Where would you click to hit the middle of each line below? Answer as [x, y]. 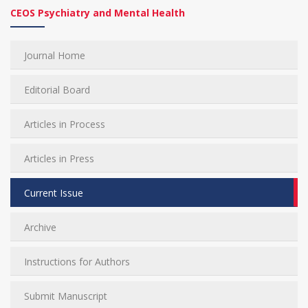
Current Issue [54, 193]
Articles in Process [65, 124]
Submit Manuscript [66, 296]
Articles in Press [59, 158]
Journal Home [55, 55]
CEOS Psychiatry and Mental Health [98, 13]
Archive [40, 227]
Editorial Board [57, 90]
